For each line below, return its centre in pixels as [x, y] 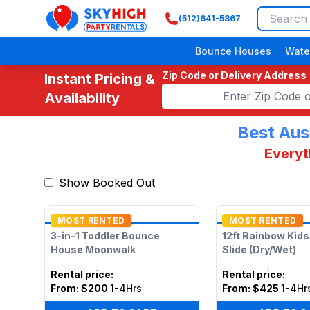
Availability [82, 98]
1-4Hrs [126, 288]
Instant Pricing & [100, 79]
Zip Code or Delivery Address [234, 75]
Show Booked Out [107, 183]
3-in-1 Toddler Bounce [105, 236]
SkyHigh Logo [81, 26]
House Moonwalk [93, 249]
